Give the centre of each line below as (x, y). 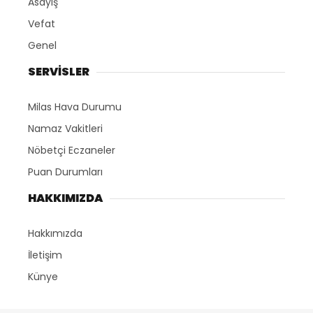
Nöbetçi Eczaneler (72, 151)
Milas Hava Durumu (75, 107)
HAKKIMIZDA (65, 198)
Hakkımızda (55, 234)
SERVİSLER (59, 72)
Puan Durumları (65, 172)
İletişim (45, 255)
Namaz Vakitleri (65, 129)
